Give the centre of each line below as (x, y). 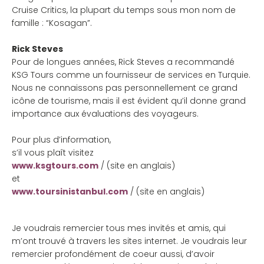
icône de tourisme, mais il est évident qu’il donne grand (129, 101)
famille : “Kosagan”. (52, 23)
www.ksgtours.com (55, 166)
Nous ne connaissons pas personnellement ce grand (125, 88)
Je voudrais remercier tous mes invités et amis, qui (119, 228)
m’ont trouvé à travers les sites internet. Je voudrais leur (129, 241)
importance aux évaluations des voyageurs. (105, 114)
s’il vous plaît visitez (53, 153)
